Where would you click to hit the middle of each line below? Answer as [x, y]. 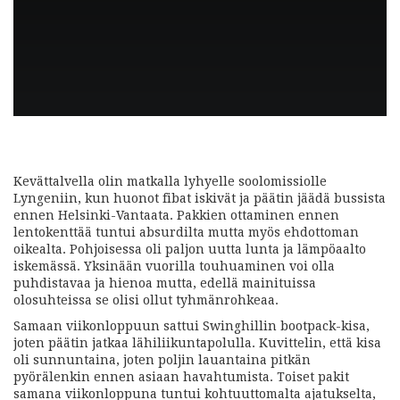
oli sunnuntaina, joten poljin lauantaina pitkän [162, 359]
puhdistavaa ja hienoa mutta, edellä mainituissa [165, 283]
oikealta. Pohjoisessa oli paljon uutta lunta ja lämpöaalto [190, 249]
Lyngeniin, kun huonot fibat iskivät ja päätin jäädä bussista [200, 198]
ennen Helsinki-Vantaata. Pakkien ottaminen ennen [176, 215]
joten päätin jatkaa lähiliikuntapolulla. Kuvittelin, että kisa [197, 342]
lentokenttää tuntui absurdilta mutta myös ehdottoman [186, 232]
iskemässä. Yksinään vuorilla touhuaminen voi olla [174, 266]
